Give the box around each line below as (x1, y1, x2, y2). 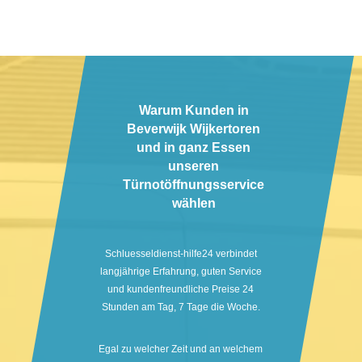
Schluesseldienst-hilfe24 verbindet (104, 248, 257, 260)
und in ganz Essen (137, 141, 251, 155)
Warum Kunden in (138, 103, 249, 118)
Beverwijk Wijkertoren (127, 122, 261, 137)
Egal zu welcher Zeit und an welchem (99, 343, 263, 356)
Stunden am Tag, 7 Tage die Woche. (101, 301, 260, 314)
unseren (168, 159, 220, 174)
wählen (171, 196, 216, 211)
